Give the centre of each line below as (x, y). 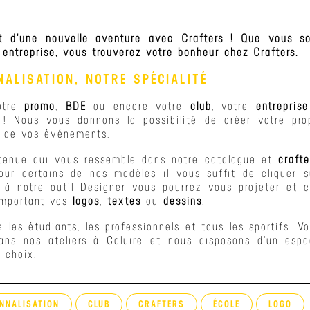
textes (124, 201)
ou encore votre (138, 106)
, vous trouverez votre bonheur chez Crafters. (177, 52)
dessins (183, 201)
